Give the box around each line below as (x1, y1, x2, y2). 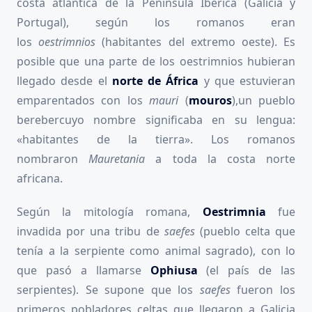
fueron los (237, 281, 296, 297)
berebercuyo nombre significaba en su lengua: (17, 111, 295, 127)
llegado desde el (17, 72, 112, 88)
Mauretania (88, 150, 156, 166)
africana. (17, 170, 63, 186)
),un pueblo (231, 92, 296, 108)
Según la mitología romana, (17, 203, 203, 219)
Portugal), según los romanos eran (17, 14, 295, 30)
